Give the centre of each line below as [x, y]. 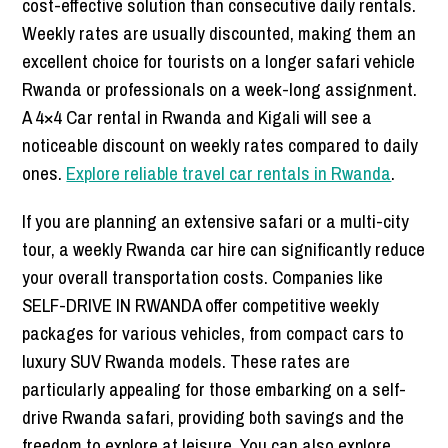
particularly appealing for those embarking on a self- [214, 389]
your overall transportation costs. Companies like [203, 277]
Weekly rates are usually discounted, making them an [219, 33]
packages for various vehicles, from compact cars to [213, 333]
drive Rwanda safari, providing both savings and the [213, 417]
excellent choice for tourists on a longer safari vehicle [219, 61]
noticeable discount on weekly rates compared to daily [220, 145]
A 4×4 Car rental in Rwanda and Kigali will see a [197, 117]
